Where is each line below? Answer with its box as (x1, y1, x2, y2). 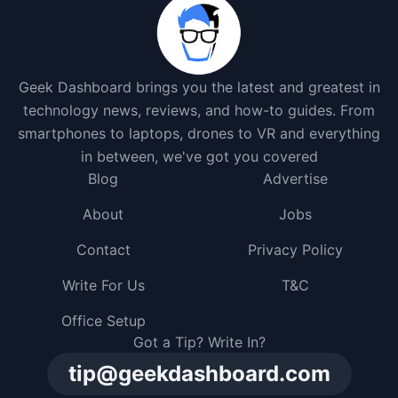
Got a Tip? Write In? (132, 332, 266, 351)
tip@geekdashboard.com (68, 360, 330, 386)
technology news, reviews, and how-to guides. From (23, 100, 375, 119)
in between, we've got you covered (80, 147, 318, 165)
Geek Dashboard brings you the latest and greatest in (18, 77, 380, 96)
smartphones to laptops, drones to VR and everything (18, 123, 380, 142)
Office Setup (60, 311, 146, 330)
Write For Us (61, 275, 145, 294)
